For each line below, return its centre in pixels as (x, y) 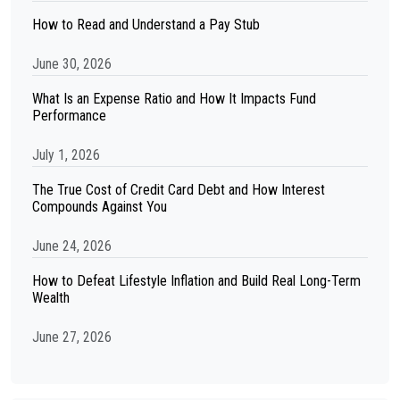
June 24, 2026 (72, 246)
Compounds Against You (100, 207)
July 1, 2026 (66, 155)
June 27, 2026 (72, 337)
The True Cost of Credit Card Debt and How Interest (179, 190)
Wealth (51, 298)
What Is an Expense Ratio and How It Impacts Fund (174, 99)
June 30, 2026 (72, 64)
